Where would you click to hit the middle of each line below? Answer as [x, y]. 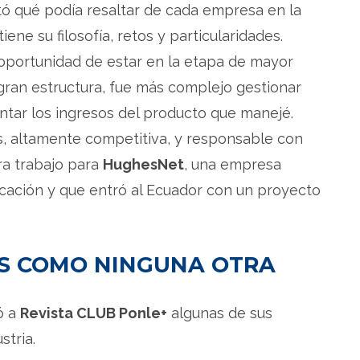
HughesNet [143, 164]
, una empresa [233, 164]
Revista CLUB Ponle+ [94, 313]
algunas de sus [220, 313]
